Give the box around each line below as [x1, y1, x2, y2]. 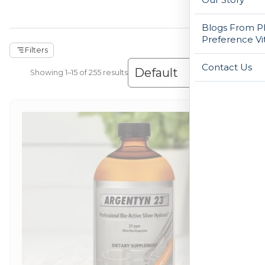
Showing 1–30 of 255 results [27, 67, 128, 77]
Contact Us [202, 61, 252, 73]
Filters [24, 46, 48, 55]
